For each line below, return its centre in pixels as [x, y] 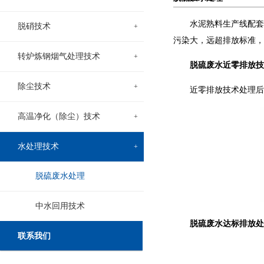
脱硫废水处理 [60, 176]
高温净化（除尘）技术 [59, 116]
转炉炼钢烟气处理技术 [59, 56]
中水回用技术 [60, 206]
